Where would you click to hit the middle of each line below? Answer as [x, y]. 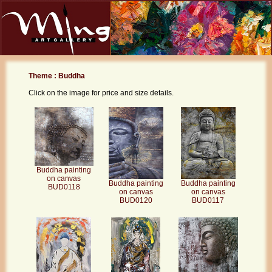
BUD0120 [136, 201]
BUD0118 [64, 187]
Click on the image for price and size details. [101, 93]
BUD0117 [208, 201]
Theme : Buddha [56, 76]
